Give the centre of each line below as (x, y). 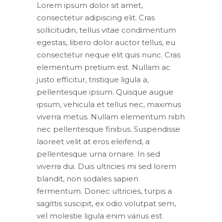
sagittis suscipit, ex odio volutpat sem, (106, 203)
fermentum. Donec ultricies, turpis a (104, 191)
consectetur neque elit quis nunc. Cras (109, 55)
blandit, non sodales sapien (87, 178)
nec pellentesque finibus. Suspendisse (109, 129)
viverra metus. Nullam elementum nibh (111, 116)
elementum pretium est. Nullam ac (104, 67)
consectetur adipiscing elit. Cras (96, 17)
